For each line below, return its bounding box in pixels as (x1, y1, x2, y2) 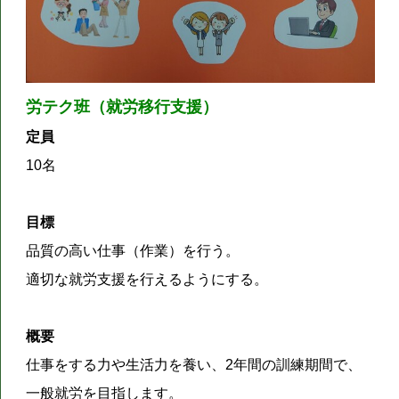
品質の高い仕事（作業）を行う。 (26, 243, 240, 259)
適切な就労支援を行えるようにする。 (26, 272, 269, 288)
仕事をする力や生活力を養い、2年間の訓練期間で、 (26, 357, 362, 373)
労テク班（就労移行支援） (26, 98, 219, 117)
